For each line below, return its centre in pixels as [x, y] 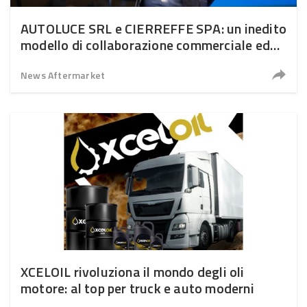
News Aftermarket [63, 75]
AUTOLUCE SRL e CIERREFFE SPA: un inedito [153, 28]
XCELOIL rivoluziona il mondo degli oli [133, 272]
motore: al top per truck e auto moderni [137, 288]
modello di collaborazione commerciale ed [145, 45]
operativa [50, 61]
